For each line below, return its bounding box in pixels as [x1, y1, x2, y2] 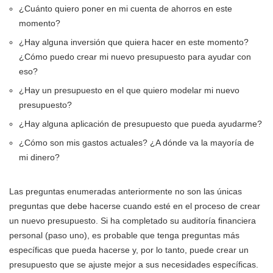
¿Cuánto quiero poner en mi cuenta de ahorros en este [19, 3, 232, 13]
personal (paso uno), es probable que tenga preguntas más [9, 230, 239, 240]
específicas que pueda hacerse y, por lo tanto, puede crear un [9, 244, 249, 255]
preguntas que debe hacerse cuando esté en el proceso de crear [9, 200, 260, 211]
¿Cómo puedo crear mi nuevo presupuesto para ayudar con [19, 51, 251, 62]
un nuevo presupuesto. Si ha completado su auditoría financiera [9, 215, 256, 225]
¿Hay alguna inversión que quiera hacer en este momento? [19, 37, 249, 47]
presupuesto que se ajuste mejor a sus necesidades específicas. [9, 259, 258, 269]
